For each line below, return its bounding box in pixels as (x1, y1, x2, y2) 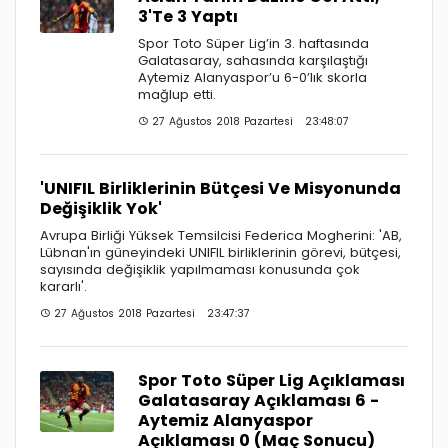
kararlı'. (40, 276, 87, 296)
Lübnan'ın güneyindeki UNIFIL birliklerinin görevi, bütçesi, (40, 242, 401, 262)
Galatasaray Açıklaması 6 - (138, 388, 379, 412)
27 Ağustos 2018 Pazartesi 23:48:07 (148, 113, 349, 129)
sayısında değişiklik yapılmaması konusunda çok (40, 259, 360, 279)
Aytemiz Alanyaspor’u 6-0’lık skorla (138, 67, 367, 87)
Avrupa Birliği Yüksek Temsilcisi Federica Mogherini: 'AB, (40, 225, 402, 245)
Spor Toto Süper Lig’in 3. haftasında (138, 33, 369, 53)
